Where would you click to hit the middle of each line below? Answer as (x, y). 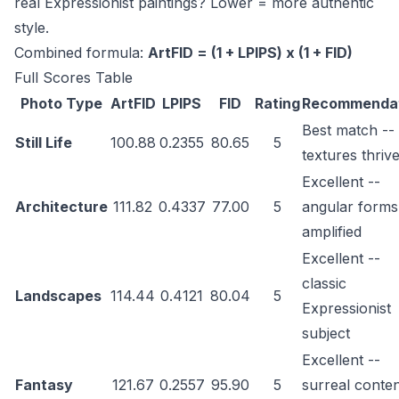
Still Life (44, 143)
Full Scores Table (73, 78)
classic (324, 284)
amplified (332, 232)
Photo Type (61, 104)
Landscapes (58, 296)
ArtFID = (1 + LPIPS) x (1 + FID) (250, 53)
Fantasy (44, 385)
